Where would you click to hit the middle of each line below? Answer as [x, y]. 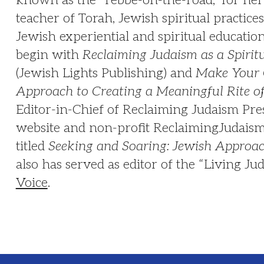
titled [32, 146]
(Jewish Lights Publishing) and [105, 73]
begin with [49, 55]
